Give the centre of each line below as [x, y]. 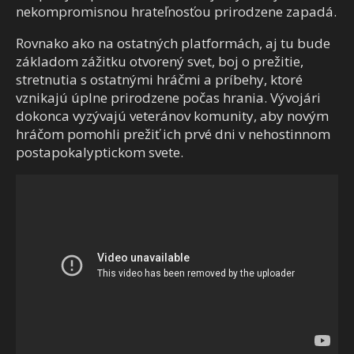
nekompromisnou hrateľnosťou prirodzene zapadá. [176, 12]
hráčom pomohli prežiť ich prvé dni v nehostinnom [173, 134]
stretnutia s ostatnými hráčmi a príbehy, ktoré [159, 80]
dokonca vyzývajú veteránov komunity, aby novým [172, 116]
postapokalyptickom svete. [100, 153]
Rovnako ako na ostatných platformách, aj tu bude [173, 43]
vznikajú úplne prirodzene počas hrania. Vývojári [168, 98]
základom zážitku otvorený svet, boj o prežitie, [160, 62]
